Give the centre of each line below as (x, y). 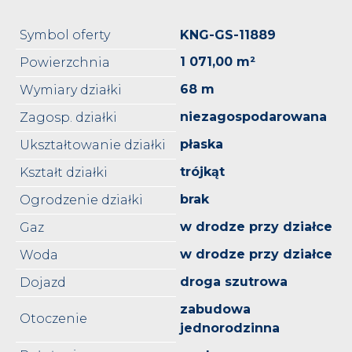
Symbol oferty (65, 35)
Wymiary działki (71, 90)
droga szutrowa (234, 281)
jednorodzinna (230, 328)
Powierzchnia (65, 62)
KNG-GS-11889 (228, 35)
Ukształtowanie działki (93, 145)
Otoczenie (53, 318)
